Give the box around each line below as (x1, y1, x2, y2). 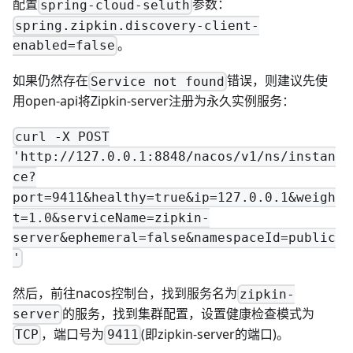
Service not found (91, 74, 225, 90)
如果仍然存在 (13, 72, 88, 90)
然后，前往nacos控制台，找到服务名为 (13, 284, 237, 303)
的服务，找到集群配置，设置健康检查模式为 (62, 304, 315, 322)
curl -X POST (15, 128, 110, 144)
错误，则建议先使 (227, 72, 329, 90)
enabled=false (13, 38, 115, 54)
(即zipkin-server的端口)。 (140, 325, 289, 343)
